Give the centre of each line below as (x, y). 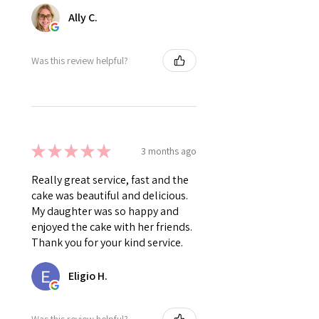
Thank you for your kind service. (107, 243)
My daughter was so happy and (105, 211)
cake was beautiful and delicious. (110, 196)
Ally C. (83, 18)
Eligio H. (88, 276)
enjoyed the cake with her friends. (112, 227)
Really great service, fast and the (110, 180)
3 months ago (169, 151)
